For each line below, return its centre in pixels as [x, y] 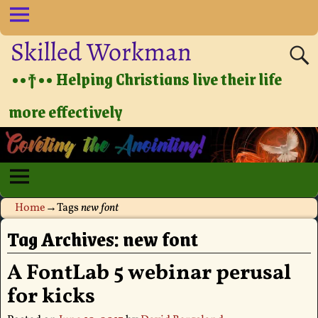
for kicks [51, 296]
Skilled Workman [102, 51]
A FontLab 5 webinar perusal [149, 273]
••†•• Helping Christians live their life [147, 78]
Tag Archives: [65, 238]
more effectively [66, 111]
